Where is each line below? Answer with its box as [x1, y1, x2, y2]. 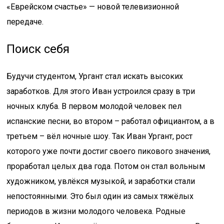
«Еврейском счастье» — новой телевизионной [6, 2, 179, 11]
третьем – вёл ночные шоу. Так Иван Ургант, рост [6, 131, 193, 141]
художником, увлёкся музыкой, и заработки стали [6, 176, 195, 186]
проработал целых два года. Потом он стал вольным [6, 161, 205, 171]
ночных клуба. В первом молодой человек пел [6, 101, 182, 111]
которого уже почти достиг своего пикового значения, [6, 146, 211, 156]
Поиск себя [6, 42, 70, 56]
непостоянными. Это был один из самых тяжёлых [6, 191, 194, 201]
